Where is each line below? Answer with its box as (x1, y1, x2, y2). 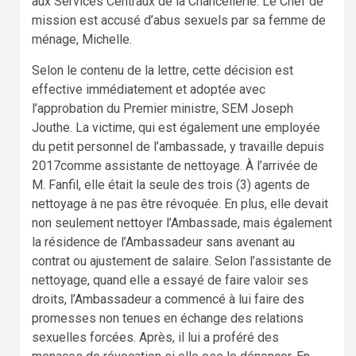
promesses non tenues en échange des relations (32, 310, 304, 326)
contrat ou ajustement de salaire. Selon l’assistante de (32, 253, 331, 269)
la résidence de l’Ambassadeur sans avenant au (32, 234, 295, 250)
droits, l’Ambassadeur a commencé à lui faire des (32, 291, 304, 307)
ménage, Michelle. (32, 31, 132, 47)
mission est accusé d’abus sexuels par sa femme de (32, 12, 326, 28)
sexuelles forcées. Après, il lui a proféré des (32, 329, 279, 345)
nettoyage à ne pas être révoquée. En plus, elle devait (32, 195, 328, 211)
